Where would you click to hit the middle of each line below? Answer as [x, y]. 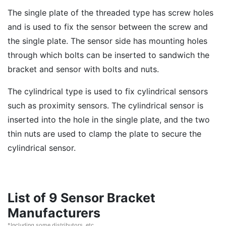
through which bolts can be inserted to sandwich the [108, 55]
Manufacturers [54, 213]
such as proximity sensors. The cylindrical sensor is [105, 105]
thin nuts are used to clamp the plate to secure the [104, 134]
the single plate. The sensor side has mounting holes [107, 41]
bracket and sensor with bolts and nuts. [83, 69]
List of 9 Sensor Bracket [81, 198]
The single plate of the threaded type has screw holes [110, 13]
